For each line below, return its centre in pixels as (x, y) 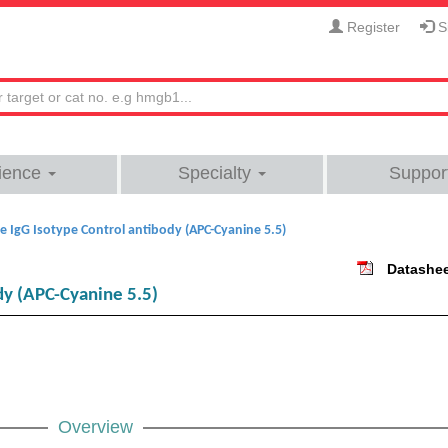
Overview (95, 427)
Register (371, 27)
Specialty (217, 173)
